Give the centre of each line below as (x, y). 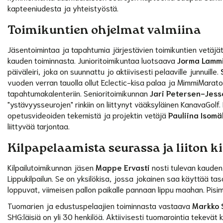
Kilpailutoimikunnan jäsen (52, 167)
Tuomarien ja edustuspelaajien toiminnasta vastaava (100, 205)
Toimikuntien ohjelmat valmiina (105, 31)
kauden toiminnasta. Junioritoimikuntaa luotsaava (93, 60)
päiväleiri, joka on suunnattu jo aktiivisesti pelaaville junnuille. (114, 71)
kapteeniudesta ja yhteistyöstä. (63, 7)
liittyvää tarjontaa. (39, 125)
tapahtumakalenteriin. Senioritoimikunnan (79, 93)
